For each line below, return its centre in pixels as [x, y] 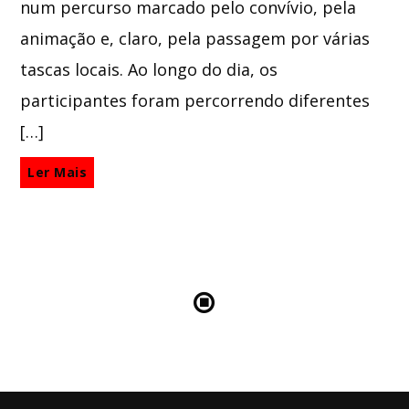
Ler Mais [58, 173]
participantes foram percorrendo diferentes [195, 100]
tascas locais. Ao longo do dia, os [149, 69]
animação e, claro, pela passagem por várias [195, 38]
